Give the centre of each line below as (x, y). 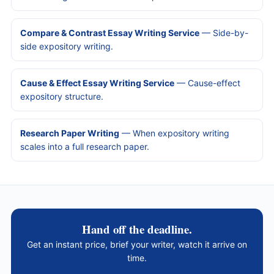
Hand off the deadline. (137, 229)
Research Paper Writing (70, 133)
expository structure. (62, 96)
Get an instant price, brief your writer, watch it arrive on (137, 244)
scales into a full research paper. (85, 146)
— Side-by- (224, 32)
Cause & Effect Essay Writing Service (97, 83)
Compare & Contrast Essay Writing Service (110, 32)
